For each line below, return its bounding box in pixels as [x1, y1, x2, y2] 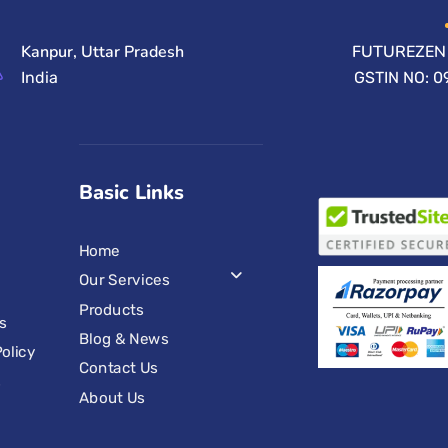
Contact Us [78, 358, 158, 377]
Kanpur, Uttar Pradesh [21, 41, 185, 63]
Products [78, 299, 144, 318]
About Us [78, 388, 145, 407]
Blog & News [78, 329, 168, 348]
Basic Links [78, 178, 184, 206]
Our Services [78, 270, 169, 289]
